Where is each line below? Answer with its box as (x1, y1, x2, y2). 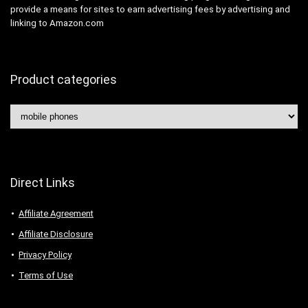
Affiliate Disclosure (19, 229, 93, 240)
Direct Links (10, 175, 75, 190)
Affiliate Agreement (19, 208, 93, 219)
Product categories (10, 72, 117, 87)
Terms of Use (19, 270, 73, 281)
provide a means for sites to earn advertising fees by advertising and (10, 4, 290, 15)
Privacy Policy (19, 250, 71, 261)
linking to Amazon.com (10, 18, 104, 29)
